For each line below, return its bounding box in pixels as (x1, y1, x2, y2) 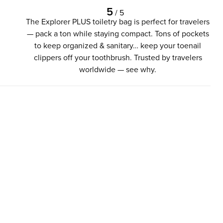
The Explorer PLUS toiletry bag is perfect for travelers (26, 16, 210, 28)
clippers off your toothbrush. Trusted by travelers (33, 52, 202, 64)
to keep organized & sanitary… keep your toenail (34, 40, 201, 52)
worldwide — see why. (79, 64, 156, 76)
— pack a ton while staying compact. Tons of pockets (26, 28, 209, 40)
